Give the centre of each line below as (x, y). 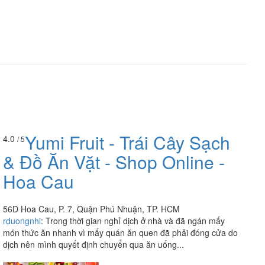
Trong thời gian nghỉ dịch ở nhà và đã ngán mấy (135, 221)
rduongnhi (22, 221)
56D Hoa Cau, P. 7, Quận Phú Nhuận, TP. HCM (91, 209)
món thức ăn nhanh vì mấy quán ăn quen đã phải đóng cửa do (120, 233)
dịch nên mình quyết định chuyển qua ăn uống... (93, 245)
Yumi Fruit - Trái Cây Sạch (127, 143)
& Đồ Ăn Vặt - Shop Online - (114, 162)
